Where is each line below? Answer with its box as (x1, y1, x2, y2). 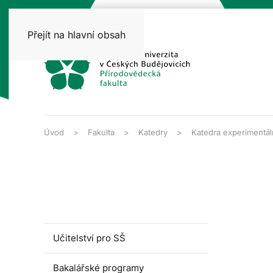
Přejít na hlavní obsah (27, 29, 126, 41)
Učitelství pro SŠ (53, 232, 126, 244)
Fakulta (88, 127, 115, 137)
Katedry (138, 127, 168, 137)
